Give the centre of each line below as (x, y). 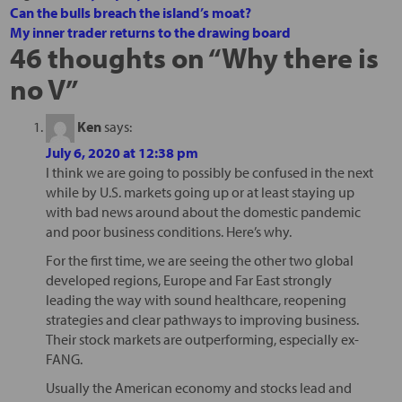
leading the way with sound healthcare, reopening (196, 299)
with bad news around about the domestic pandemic (203, 211)
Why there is (300, 57)
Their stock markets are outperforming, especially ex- (202, 339)
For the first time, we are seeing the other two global (199, 260)
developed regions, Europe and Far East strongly (188, 280)
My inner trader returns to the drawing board (150, 32)
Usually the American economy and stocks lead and (198, 387)
